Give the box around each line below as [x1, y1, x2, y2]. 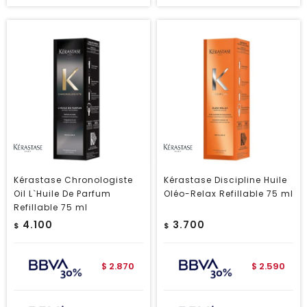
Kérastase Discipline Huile [164, 174, 287, 186]
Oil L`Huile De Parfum [14, 188, 111, 199]
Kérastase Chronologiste [14, 174, 133, 186]
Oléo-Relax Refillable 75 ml [164, 188, 293, 199]
